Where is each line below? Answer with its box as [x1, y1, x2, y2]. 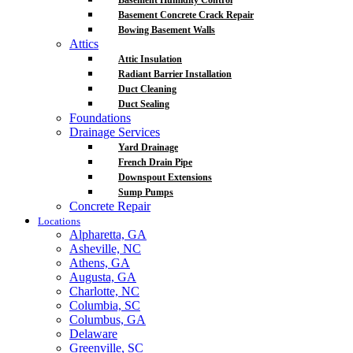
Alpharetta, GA [69, 228, 147, 241]
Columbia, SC [69, 299, 140, 312]
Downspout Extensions [118, 172, 212, 183]
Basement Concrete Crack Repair [118, 9, 254, 20]
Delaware [69, 327, 117, 340]
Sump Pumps [118, 187, 173, 198]
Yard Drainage [118, 142, 178, 153]
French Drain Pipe [118, 157, 192, 168]
